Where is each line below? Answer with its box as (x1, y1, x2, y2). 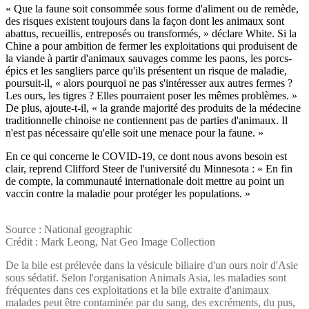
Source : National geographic (6, 223, 132, 236)
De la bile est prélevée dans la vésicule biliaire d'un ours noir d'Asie (6, 259, 298, 272)
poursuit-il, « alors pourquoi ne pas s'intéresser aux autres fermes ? (6, 77, 292, 90)
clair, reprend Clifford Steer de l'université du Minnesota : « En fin (6, 163, 292, 175)
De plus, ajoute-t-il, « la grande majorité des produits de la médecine (6, 102, 301, 114)
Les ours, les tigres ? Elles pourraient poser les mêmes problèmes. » (6, 90, 297, 102)
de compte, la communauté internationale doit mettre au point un (6, 175, 284, 188)
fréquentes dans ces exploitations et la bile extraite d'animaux (6, 284, 269, 297)
